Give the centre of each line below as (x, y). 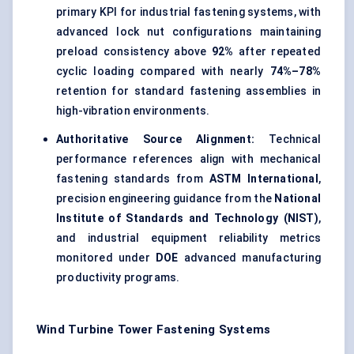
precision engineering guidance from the (166, 199)
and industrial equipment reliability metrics (188, 238)
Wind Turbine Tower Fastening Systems (154, 330)
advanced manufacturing (249, 258)
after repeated (277, 52)
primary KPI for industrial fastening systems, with (188, 12)
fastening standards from (133, 179)
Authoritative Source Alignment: (156, 139)
